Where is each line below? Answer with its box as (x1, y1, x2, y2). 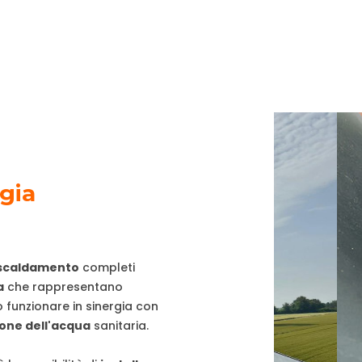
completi (79, 259, 135, 276)
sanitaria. (90, 317, 149, 334)
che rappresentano (4, 278, 123, 295)
